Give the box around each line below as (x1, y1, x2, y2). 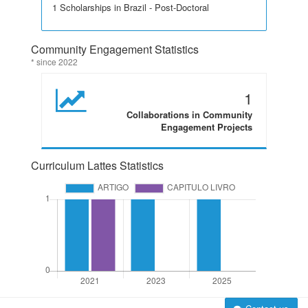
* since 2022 (31, 56, 78, 67)
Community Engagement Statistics (31, 41, 199, 57)
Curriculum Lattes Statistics (31, 157, 164, 173)
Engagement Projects (161, 120, 252, 133)
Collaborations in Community (126, 108, 252, 121)
